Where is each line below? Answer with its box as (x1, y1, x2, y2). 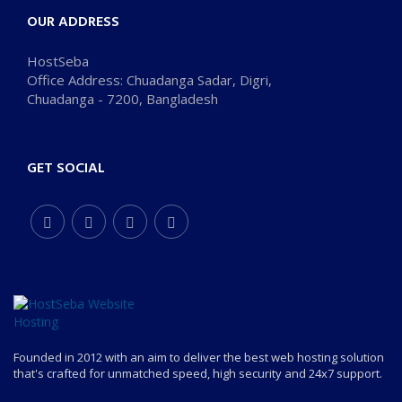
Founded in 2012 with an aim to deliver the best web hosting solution (13, 349, 384, 366)
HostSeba (27, 52, 89, 71)
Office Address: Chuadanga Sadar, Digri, (27, 71, 272, 90)
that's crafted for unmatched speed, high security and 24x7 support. (13, 365, 382, 382)
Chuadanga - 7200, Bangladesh (27, 90, 218, 109)
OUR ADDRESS (27, 10, 119, 34)
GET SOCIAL (27, 156, 105, 180)
